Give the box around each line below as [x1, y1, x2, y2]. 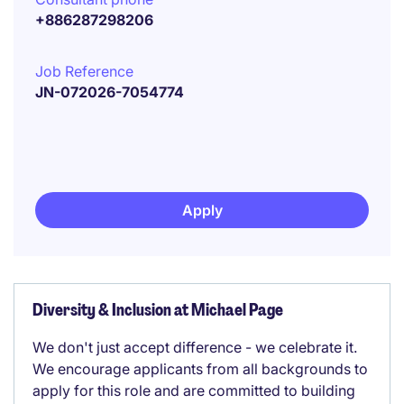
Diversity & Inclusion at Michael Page [32, 299, 283, 321]
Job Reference [35, 62, 133, 80]
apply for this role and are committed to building [32, 381, 355, 399]
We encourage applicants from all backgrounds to [32, 360, 368, 378]
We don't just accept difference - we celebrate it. [32, 338, 357, 356]
